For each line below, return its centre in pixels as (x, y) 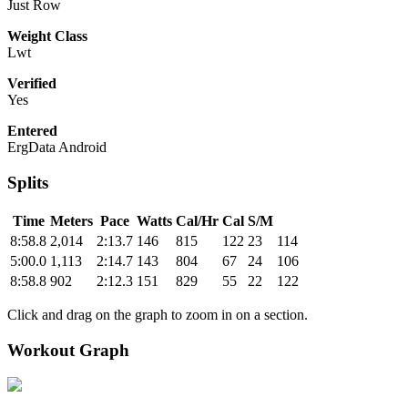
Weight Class (47, 36)
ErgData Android (57, 148)
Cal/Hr (197, 220)
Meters (71, 220)
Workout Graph (68, 350)
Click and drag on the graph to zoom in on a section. (158, 314)
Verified (32, 84)
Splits (28, 183)
